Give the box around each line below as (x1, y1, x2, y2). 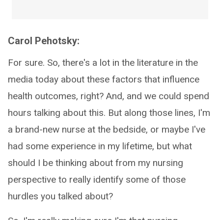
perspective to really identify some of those (8, 174, 186, 185)
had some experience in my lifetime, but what (8, 140, 192, 152)
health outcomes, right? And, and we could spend (8, 90, 209, 102)
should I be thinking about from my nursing (8, 157, 183, 168)
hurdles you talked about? (8, 191, 113, 202)
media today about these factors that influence (8, 74, 199, 85)
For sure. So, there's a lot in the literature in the (8, 57, 198, 68)
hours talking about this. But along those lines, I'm (8, 107, 210, 118)
